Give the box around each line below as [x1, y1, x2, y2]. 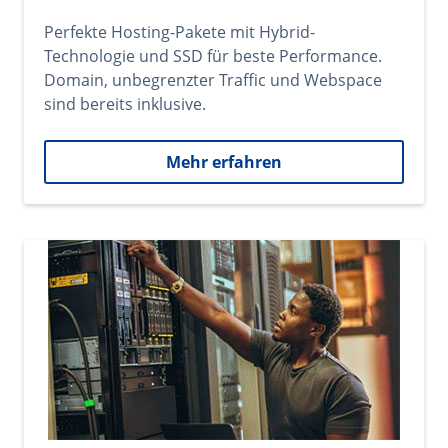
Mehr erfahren [166, 151, 282, 173]
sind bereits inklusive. [44, 93, 206, 115]
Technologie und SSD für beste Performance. [44, 45, 382, 67]
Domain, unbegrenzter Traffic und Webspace [44, 69, 382, 91]
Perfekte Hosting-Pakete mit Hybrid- [44, 21, 315, 43]
